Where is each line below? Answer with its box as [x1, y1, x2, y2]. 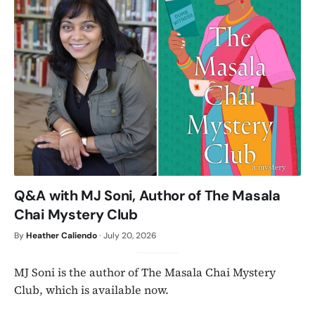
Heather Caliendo [26, 229, 97, 241]
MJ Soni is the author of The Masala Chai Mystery [14, 264, 276, 280]
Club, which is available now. [14, 281, 174, 297]
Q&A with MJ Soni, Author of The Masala [14, 186, 281, 205]
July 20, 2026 [103, 229, 157, 241]
